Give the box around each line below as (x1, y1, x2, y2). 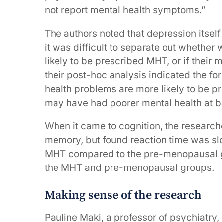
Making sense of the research (45, 187, 202, 203)
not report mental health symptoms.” (45, 4, 205, 16)
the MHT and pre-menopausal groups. (45, 162, 214, 174)
